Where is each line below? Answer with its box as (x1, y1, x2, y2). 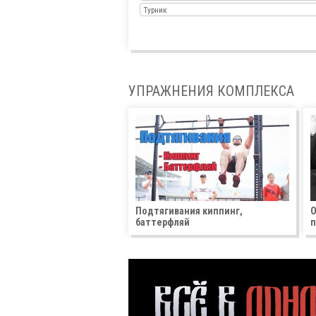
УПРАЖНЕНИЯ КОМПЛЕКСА (128, 83, 294, 100)
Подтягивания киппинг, (135, 205, 243, 217)
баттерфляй (135, 217, 190, 229)
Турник (143, 5, 168, 16)
